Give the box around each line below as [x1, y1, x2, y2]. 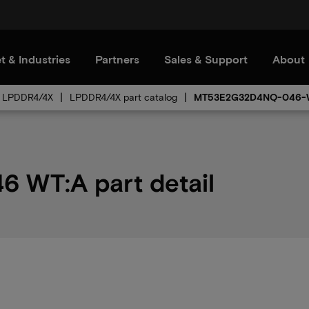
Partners [95, 52, 139, 66]
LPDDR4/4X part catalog [70, 91, 177, 103]
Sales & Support [164, 52, 248, 66]
